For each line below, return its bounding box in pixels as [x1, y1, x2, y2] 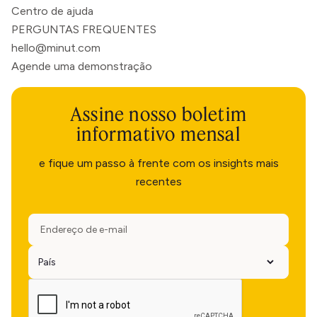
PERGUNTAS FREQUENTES [11, 23, 156, 36]
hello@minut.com [11, 41, 100, 54]
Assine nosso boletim [70, 102, 247, 126]
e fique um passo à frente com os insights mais [38, 156, 279, 170]
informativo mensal [76, 122, 241, 146]
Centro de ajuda [11, 4, 93, 18]
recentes [135, 175, 182, 188]
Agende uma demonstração [11, 59, 152, 73]
